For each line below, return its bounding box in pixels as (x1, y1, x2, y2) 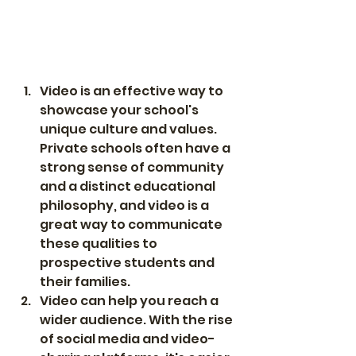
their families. (40, 272, 130, 291)
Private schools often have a (40, 138, 233, 157)
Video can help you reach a (40, 291, 221, 310)
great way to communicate (40, 215, 225, 234)
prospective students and (40, 253, 217, 272)
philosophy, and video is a (40, 195, 211, 215)
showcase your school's (40, 100, 201, 119)
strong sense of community (40, 157, 226, 176)
